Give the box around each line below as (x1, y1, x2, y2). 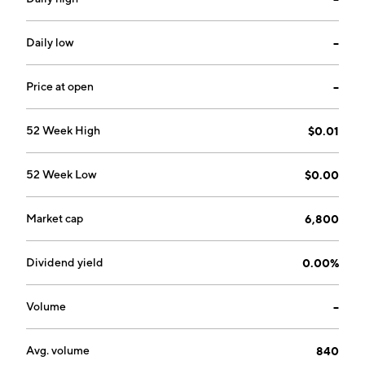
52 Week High (26, 124, 100, 137)
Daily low (26, 36, 74, 49)
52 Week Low (26, 168, 97, 181)
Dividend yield (26, 256, 103, 269)
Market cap (26, 212, 83, 225)
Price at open (26, 80, 94, 93)
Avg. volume (26, 344, 90, 357)
